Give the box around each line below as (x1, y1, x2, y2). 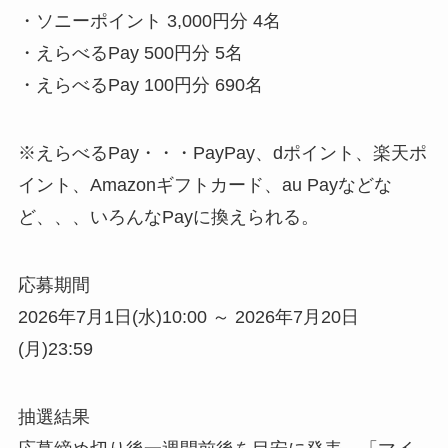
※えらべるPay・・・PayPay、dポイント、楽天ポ (17, 143, 427, 164)
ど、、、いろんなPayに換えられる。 (17, 207, 319, 228)
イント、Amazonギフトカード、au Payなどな (17, 175, 392, 196)
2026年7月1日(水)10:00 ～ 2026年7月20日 (17, 307, 359, 328)
